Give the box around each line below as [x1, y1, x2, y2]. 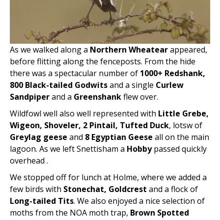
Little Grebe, [158, 108, 209, 119]
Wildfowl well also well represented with [10, 108, 158, 119]
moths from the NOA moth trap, [10, 207, 130, 218]
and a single [108, 79, 156, 90]
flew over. [121, 91, 158, 102]
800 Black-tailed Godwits [10, 79, 108, 90]
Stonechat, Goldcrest [63, 183, 147, 194]
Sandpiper [10, 91, 50, 102]
